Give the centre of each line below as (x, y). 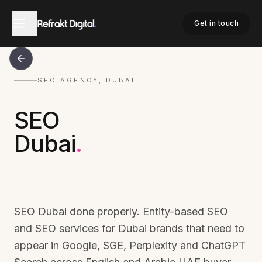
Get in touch (216, 23)
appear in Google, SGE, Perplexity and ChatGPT (130, 245)
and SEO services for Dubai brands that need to (129, 228)
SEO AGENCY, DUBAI (87, 80)
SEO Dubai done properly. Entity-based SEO (121, 211)
